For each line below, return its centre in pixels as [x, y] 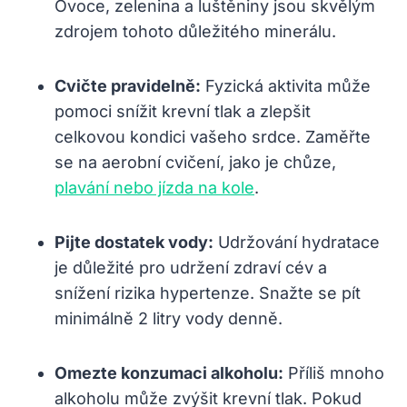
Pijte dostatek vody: [134, 242]
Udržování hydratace [297, 242]
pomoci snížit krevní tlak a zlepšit [183, 111]
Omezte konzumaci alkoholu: [169, 372]
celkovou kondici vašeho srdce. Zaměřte [213, 136]
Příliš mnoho [334, 372]
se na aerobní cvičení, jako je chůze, [195, 162]
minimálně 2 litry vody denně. [169, 318]
